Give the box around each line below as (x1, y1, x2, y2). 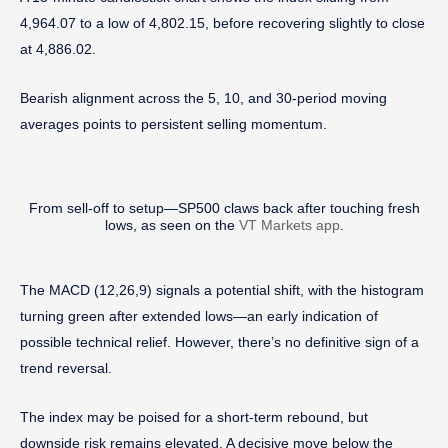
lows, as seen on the (104, 216, 239, 233)
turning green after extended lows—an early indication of (20, 307, 378, 324)
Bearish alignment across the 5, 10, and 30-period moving (20, 89, 387, 106)
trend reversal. (20, 359, 112, 376)
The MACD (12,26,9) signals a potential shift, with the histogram (20, 281, 424, 298)
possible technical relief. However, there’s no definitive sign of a (20, 333, 419, 350)
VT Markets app (238, 216, 340, 233)
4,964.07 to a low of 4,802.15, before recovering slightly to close (20, 14, 425, 31)
